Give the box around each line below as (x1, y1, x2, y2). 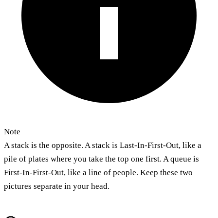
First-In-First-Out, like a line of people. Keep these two (4, 167, 193, 177)
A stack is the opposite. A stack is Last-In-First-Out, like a (4, 140, 201, 150)
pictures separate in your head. (4, 181, 109, 191)
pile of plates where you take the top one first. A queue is (4, 154, 199, 163)
